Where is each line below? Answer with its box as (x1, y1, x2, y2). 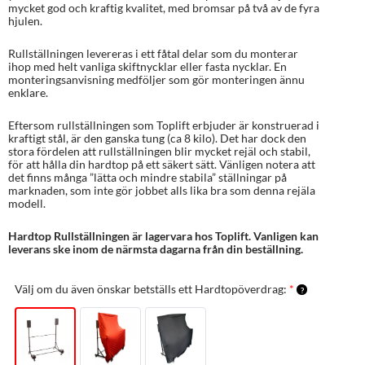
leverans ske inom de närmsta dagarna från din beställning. (8, 241, 306, 256)
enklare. (8, 85, 48, 99)
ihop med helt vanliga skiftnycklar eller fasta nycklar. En (8, 59, 287, 73)
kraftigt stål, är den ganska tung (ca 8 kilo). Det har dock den (8, 130, 306, 145)
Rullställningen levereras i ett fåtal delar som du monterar (8, 46, 298, 60)
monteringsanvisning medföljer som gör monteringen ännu (8, 72, 305, 86)
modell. (8, 196, 46, 210)
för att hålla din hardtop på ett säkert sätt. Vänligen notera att (8, 156, 315, 171)
